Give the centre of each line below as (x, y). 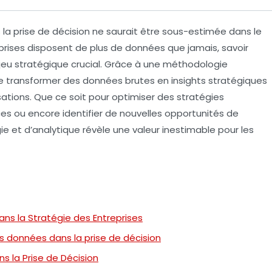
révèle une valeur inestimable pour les (167, 129)
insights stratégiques (219, 80)
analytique (56, 129)
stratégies (200, 97)
